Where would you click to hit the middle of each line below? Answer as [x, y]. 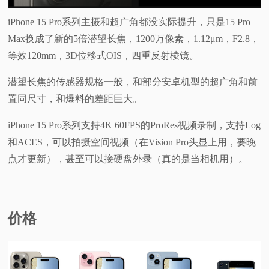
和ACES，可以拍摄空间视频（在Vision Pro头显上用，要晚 [132, 142]
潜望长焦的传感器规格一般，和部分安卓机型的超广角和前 [133, 82]
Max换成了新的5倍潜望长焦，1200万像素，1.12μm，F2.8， [134, 39]
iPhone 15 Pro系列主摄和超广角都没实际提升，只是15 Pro [129, 22]
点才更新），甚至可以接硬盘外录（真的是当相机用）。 [128, 159]
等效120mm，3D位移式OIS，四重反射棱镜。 [104, 56]
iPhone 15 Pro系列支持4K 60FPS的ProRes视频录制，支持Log [134, 125]
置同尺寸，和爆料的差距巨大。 [75, 99]
